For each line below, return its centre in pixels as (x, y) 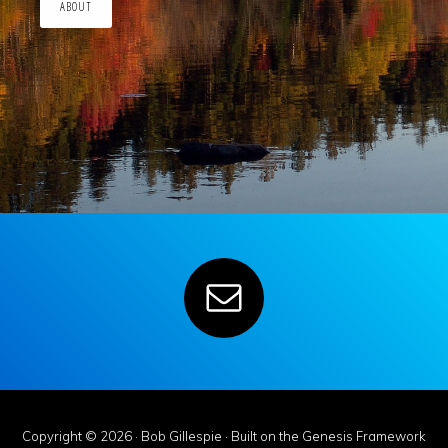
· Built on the (262, 436)
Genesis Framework (364, 436)
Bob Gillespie (181, 436)
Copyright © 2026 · (81, 436)
